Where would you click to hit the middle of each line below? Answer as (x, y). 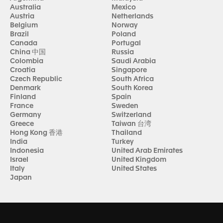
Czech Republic (36, 79)
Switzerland (131, 115)
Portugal (126, 43)
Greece (22, 124)
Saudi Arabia (134, 61)
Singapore (129, 70)
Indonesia (27, 151)
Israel (19, 160)
